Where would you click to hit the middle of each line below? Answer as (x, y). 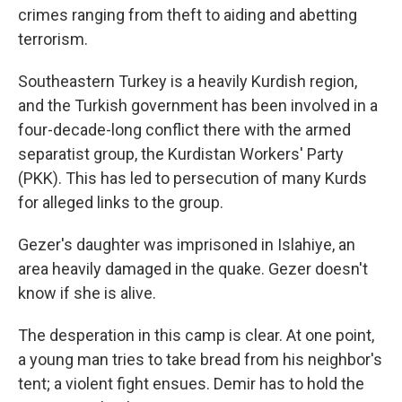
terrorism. (53, 39)
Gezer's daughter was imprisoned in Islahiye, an (187, 244)
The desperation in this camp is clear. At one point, (196, 335)
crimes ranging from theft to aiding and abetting (188, 14)
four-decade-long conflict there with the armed (184, 129)
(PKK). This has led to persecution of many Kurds (192, 178)
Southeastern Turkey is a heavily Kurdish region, (188, 81)
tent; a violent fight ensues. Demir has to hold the (191, 383)
